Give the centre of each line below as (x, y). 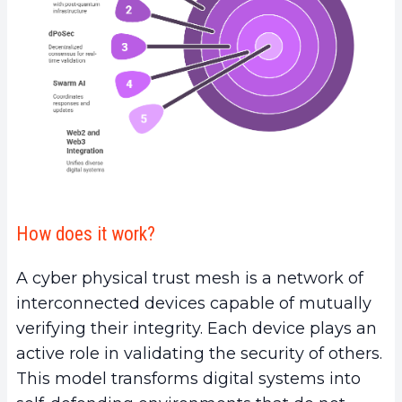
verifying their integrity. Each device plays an (197, 328)
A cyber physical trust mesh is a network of (190, 278)
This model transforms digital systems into (188, 378)
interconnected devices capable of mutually (194, 303)
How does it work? (86, 233)
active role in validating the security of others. (199, 353)
